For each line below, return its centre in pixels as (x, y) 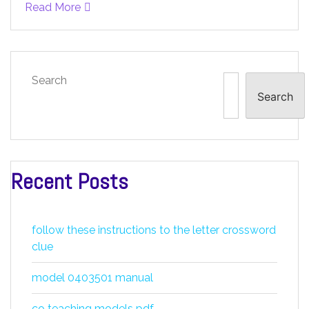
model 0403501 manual (92, 278)
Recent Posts (70, 181)
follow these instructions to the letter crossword (154, 230)
